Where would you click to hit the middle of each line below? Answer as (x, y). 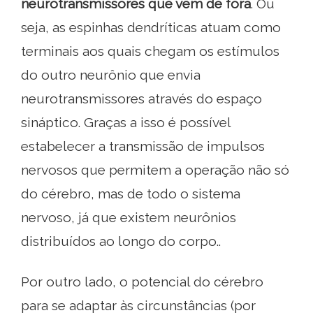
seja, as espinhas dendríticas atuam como (151, 28)
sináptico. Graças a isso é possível (126, 123)
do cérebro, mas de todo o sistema (131, 194)
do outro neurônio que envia (111, 75)
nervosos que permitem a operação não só (155, 170)
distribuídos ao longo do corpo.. (121, 241)
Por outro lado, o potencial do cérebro (142, 282)
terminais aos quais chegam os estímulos (150, 51)
